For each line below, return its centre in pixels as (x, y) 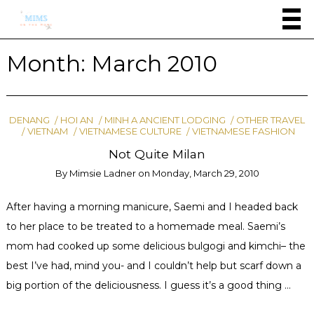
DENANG (29, 120)
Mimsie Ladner (102, 173)
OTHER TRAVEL (271, 120)
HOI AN (77, 120)
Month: (48, 64)
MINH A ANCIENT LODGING (165, 120)
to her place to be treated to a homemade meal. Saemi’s (145, 227)
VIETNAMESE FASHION (244, 131)
